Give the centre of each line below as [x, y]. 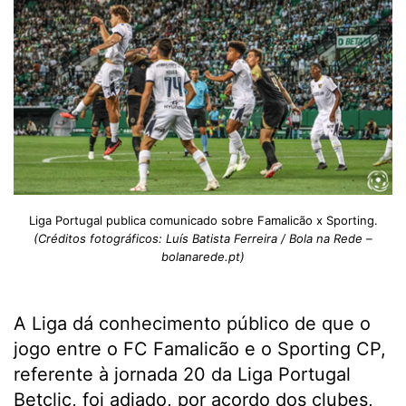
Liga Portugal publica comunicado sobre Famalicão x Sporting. [203, 221]
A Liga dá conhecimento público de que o [192, 324]
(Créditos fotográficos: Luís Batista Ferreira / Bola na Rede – [203, 239]
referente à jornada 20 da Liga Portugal [182, 375]
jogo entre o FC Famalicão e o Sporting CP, [200, 349]
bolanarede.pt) [203, 257]
